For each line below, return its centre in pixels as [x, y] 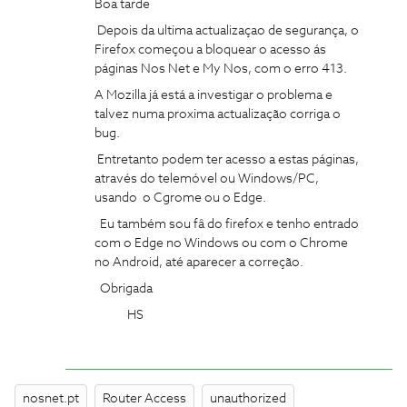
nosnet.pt [51, 399]
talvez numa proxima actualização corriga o [218, 114]
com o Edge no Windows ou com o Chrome [221, 243]
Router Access [144, 399]
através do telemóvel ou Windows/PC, [207, 179]
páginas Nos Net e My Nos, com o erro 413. [221, 69]
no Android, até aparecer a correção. [199, 263]
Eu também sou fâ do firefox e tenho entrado [227, 224]
